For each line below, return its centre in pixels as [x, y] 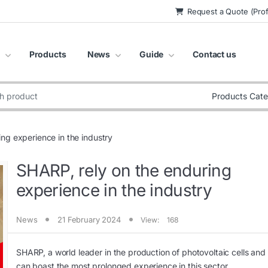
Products [48, 54]
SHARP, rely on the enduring [124, 171]
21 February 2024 [89, 220]
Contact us [214, 54]
